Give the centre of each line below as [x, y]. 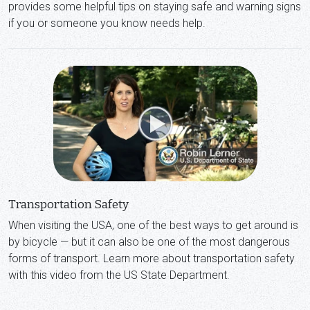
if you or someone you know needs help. [107, 24]
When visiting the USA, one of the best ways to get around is [153, 225]
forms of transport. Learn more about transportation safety [152, 258]
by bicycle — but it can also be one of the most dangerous [149, 241]
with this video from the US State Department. [119, 275]
